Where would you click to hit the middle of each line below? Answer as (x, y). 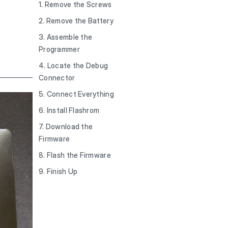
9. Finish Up (58, 171)
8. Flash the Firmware (75, 155)
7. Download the (66, 126)
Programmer (59, 49)
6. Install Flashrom (69, 110)
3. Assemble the (66, 37)
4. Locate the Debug (74, 65)
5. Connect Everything (76, 94)
